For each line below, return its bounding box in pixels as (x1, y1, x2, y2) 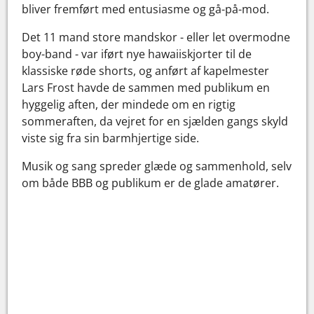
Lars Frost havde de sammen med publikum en (22, 79, 271, 95)
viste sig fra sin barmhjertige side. (22, 130, 200, 146)
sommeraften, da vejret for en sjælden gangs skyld (22, 113, 289, 129)
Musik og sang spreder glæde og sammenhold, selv (22, 158, 292, 174)
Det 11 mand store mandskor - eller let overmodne (22, 29, 291, 45)
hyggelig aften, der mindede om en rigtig (22, 96, 236, 112)
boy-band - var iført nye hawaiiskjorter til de (22, 46, 252, 62)
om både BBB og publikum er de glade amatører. (22, 175, 280, 191)
